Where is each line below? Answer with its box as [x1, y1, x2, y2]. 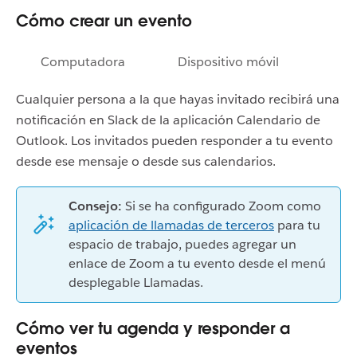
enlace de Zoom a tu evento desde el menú [69, 254, 326, 272]
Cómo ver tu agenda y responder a [16, 317, 290, 339]
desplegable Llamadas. [69, 273, 203, 291]
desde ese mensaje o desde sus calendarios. [16, 152, 276, 170]
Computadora [41, 53, 125, 70]
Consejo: [69, 197, 122, 214]
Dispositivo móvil [178, 53, 279, 70]
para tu [274, 216, 320, 233]
